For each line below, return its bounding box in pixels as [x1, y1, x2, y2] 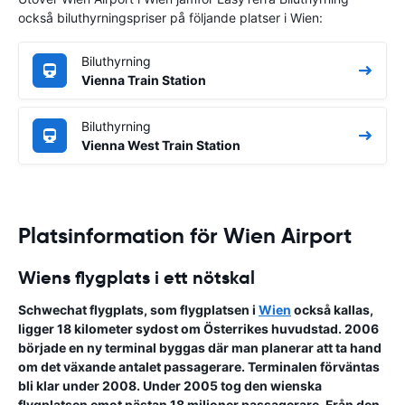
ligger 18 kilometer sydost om [18, 320, 203, 336]
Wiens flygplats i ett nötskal [18, 265, 255, 289]
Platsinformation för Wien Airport [18, 221, 352, 250]
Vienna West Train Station [81, 137, 240, 153]
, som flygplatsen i [144, 301, 259, 317]
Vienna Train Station [81, 71, 206, 88]
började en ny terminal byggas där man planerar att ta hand [18, 339, 381, 355]
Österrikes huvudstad [203, 320, 338, 336]
